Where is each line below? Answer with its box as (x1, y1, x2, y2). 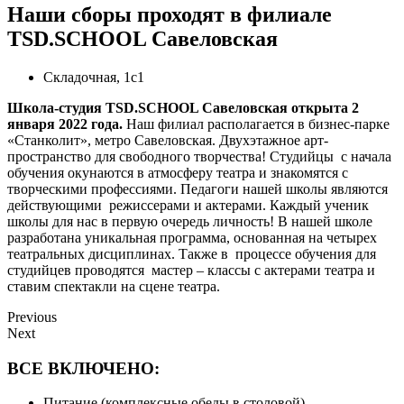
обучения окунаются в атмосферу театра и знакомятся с (7, 165, 352, 181)
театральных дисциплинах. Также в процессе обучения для (7, 246, 376, 262)
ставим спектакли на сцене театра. (7, 279, 220, 295)
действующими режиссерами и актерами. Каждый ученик (7, 197, 369, 214)
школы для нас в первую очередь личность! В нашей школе (7, 214, 372, 230)
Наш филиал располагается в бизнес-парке (123, 116, 390, 133)
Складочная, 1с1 (43, 69, 144, 86)
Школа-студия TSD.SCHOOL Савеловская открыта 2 (7, 100, 359, 116)
